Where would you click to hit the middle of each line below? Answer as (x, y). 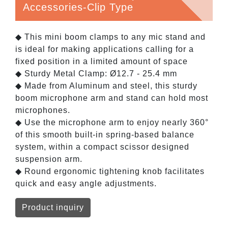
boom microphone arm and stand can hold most (112, 98)
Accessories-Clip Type (78, 7)
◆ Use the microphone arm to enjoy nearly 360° (112, 122)
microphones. (43, 110)
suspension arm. (49, 159)
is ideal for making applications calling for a (105, 49)
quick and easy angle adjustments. (86, 183)
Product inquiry (53, 207)
